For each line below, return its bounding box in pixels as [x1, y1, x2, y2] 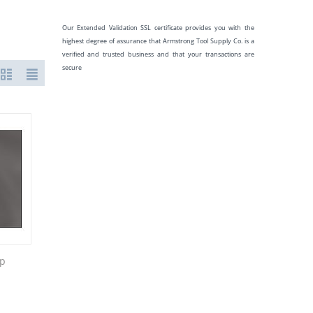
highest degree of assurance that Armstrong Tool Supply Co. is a [61, 36, 254, 45]
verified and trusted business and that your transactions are [61, 50, 254, 59]
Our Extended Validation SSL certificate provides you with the [61, 23, 254, 32]
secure [61, 63, 82, 72]
